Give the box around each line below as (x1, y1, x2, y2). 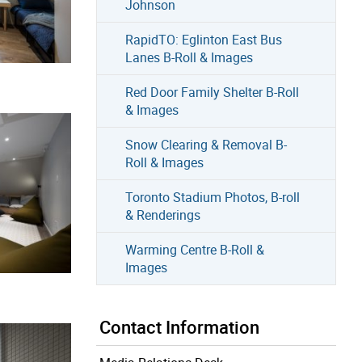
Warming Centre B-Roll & (124, 240, 264, 259)
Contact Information (99, 314, 259, 339)
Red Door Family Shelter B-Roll (124, 82, 299, 101)
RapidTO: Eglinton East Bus (124, 30, 282, 48)
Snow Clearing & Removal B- (124, 135, 287, 154)
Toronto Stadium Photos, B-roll (124, 187, 300, 206)
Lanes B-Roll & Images (124, 48, 253, 66)
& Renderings (124, 205, 200, 224)
